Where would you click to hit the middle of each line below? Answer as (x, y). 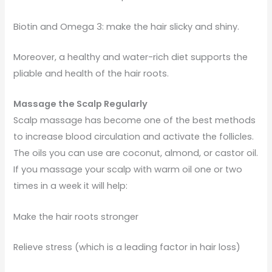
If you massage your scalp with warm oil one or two (128, 170)
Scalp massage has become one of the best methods (135, 121)
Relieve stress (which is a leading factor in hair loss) (127, 247)
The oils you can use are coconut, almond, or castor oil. (136, 153)
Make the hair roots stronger (76, 216)
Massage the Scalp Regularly (81, 104)
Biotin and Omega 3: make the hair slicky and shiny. (127, 26)
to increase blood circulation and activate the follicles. (134, 137)
